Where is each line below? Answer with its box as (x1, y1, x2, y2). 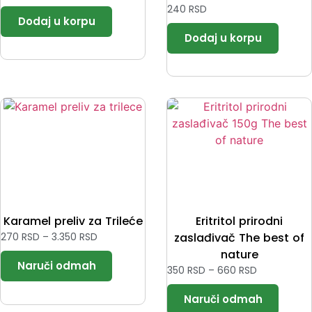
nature (220, 247, 258, 263)
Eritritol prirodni (196, 213, 283, 230)
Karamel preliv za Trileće (3, 213, 143, 230)
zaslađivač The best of (174, 230, 304, 247)
